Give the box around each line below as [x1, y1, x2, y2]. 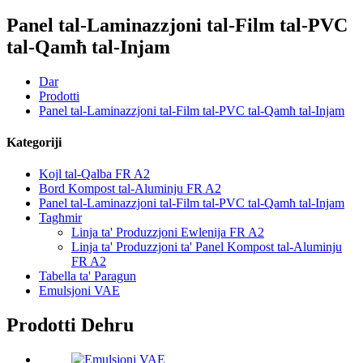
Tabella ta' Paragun [39, 269, 136, 284]
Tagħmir [39, 211, 82, 225]
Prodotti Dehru [6, 314, 134, 336]
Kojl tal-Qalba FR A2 [39, 167, 150, 181]
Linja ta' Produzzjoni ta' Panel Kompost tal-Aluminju [71, 240, 342, 254]
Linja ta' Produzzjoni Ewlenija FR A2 [71, 225, 264, 240]
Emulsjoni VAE [39, 284, 120, 298]
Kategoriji [6, 135, 62, 150]
